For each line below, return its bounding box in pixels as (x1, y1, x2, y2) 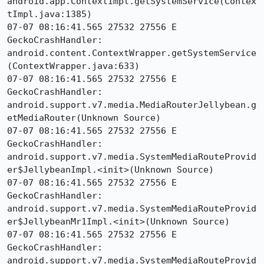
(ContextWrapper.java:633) (7, 61, 140, 71)
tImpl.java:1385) (7, 9, 92, 19)
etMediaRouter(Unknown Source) (7, 113, 161, 123)
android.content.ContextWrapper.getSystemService (7, 48, 256, 58)
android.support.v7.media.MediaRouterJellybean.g (7, 100, 256, 110)
